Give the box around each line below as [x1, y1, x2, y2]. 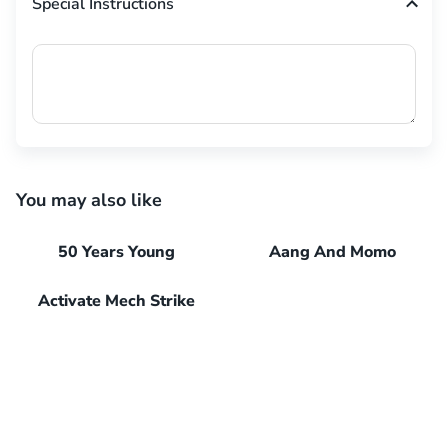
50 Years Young [57, 241, 175, 263]
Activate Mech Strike [37, 290, 195, 312]
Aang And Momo [268, 241, 396, 263]
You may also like [16, 188, 162, 212]
